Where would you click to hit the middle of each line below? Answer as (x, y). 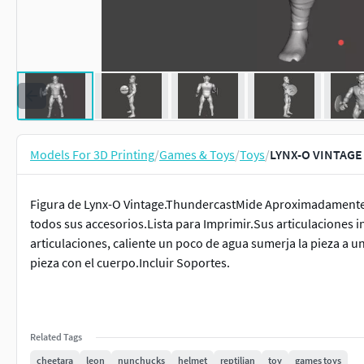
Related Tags (56, 337)
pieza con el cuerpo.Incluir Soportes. (130, 262)
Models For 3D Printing (92, 154)
